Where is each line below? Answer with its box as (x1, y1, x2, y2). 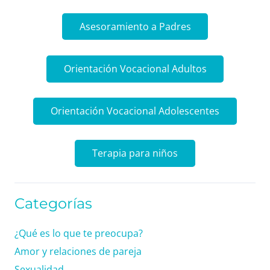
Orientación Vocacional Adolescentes (51, 104, 219, 118)
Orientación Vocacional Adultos (63, 61, 207, 75)
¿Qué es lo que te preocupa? (14, 226, 143, 240)
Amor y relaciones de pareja (14, 244, 142, 258)
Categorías (14, 194, 92, 212)
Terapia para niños (92, 146, 178, 160)
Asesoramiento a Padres (79, 19, 191, 33)
